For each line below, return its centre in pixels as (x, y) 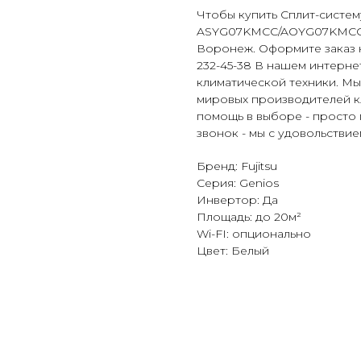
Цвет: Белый (233, 251)
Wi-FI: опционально (254, 234)
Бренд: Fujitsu (237, 166)
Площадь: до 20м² (249, 217)
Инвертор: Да (237, 200)
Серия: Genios (238, 183)
